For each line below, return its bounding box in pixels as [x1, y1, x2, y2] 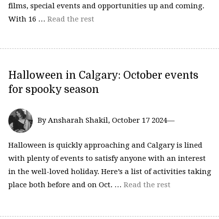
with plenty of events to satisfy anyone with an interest [8, 154, 206, 163]
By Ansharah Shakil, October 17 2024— [37, 115, 175, 125]
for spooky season [8, 83, 99, 95]
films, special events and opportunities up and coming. [8, 1, 204, 11]
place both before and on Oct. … [8, 180, 124, 190]
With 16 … [8, 15, 47, 24]
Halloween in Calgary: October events [8, 69, 198, 81]
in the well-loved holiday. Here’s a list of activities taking [8, 167, 211, 176]
